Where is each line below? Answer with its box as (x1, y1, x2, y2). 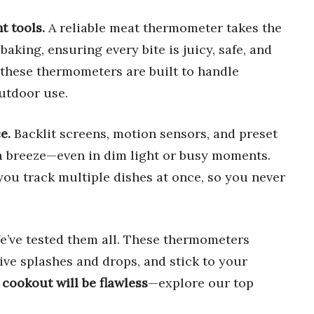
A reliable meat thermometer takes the (45, 19, 282, 36)
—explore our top (148, 274, 254, 291)
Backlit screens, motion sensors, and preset (11, 125, 278, 142)
